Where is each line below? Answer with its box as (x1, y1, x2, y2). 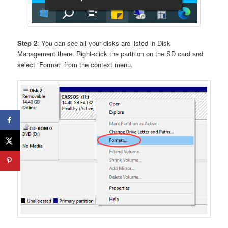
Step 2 (17, 38, 38, 48)
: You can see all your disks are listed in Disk (37, 38, 171, 48)
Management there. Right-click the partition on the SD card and (17, 48, 204, 59)
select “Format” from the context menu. (17, 59, 133, 69)
